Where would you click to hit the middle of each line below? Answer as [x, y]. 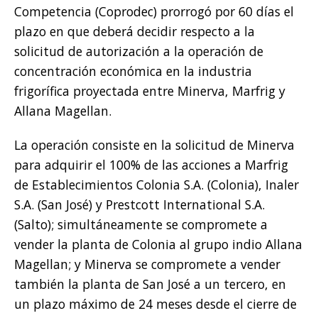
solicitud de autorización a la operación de [139, 51]
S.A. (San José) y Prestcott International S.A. [139, 205]
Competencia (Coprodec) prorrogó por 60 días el [154, 12]
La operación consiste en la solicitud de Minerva [154, 145]
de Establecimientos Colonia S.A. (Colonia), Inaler [157, 185]
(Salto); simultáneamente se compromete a [141, 225]
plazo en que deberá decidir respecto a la [135, 32]
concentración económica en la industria [133, 71]
